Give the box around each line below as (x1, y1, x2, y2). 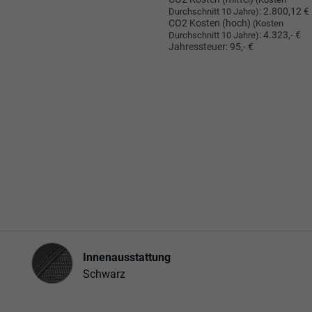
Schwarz (83, 267, 125, 281)
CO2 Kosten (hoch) (168, 17, 253, 30)
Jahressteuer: (168, 41, 228, 54)
